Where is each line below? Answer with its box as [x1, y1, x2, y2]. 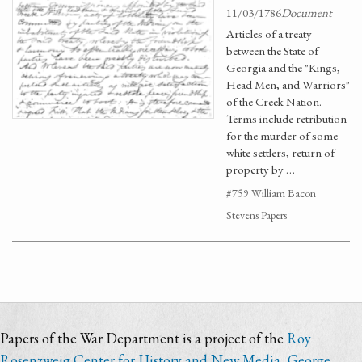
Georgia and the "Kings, [226, 60, 340, 75]
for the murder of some [226, 128, 338, 143]
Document [281, 5, 332, 20]
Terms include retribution [226, 111, 347, 126]
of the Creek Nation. [226, 94, 322, 109]
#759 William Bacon [226, 186, 316, 200]
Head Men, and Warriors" [226, 77, 350, 92]
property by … [226, 162, 295, 177]
